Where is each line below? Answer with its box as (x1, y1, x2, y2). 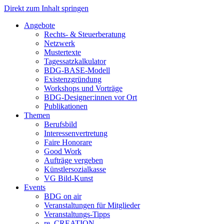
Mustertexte (44, 48, 81, 56)
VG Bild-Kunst (44, 174, 93, 182)
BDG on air (44, 192, 81, 200)
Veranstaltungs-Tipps (44, 210, 110, 218)
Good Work (44, 147, 81, 155)
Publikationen (44, 102, 87, 110)
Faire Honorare (44, 138, 92, 146)
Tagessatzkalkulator (44, 57, 106, 65)
